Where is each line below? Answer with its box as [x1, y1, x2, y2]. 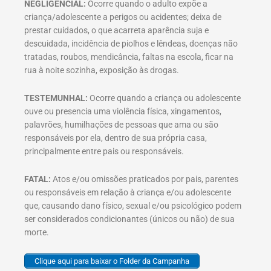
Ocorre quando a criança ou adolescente [88, 93, 241, 103]
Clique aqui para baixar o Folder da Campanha [34, 256, 189, 266]
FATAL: [24, 174, 51, 184]
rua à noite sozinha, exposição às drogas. [24, 65, 179, 76]
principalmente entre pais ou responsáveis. [24, 146, 184, 156]
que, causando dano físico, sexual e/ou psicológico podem [24, 200, 241, 211]
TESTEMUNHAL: [24, 93, 88, 103]
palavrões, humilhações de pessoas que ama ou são [24, 119, 218, 129]
